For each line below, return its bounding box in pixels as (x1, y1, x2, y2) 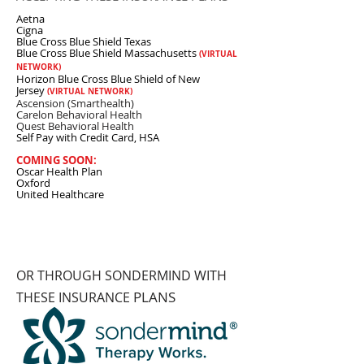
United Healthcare (16, 187, 104, 201)
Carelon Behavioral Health (16, 107, 142, 122)
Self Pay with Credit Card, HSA (16, 130, 159, 145)
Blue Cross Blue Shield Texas (16, 34, 151, 49)
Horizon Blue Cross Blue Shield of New (16, 71, 200, 86)
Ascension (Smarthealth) (16, 96, 134, 110)
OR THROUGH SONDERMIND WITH (16, 266, 227, 284)
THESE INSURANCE (16, 288, 130, 306)
